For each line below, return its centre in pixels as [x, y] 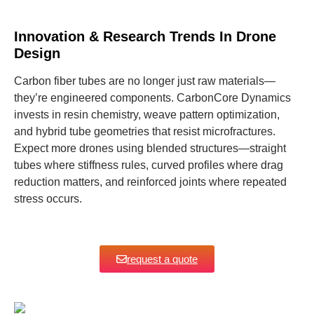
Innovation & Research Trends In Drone [145, 36]
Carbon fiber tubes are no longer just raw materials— [145, 81]
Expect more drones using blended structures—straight [150, 148]
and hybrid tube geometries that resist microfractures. [145, 131]
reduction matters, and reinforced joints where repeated [150, 182]
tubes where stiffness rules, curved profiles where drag [149, 165]
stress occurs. [48, 198]
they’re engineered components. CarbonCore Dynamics [152, 97]
